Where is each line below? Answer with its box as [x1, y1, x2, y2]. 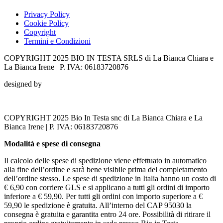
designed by [4, 80, 42, 89]
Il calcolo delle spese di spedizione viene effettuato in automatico [4, 156, 207, 165]
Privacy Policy [24, 10, 70, 19]
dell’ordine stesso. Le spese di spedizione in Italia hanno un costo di [4, 174, 216, 183]
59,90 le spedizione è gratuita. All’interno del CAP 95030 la [4, 201, 192, 210]
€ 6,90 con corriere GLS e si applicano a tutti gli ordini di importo [4, 183, 210, 192]
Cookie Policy [24, 19, 69, 28]
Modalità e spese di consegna [4, 139, 101, 148]
